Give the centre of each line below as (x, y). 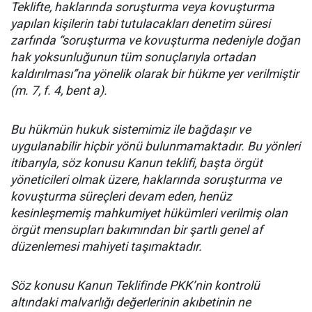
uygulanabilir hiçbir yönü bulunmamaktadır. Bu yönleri (155, 147)
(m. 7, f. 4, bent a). (59, 91)
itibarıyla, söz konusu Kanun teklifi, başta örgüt (136, 163)
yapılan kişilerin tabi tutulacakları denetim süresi (140, 24)
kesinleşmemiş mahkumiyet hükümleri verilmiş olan (149, 213)
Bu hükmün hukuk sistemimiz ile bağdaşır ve (131, 130)
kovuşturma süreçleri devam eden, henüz (121, 197)
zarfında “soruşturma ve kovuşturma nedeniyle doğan (155, 41)
